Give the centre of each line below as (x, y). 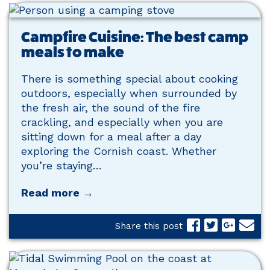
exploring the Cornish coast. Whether (119, 151)
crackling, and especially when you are (122, 122)
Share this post (149, 226)
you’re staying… (61, 165)
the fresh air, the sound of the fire (111, 107)
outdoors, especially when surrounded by (129, 93)
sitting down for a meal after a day (111, 136)
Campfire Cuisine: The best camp (135, 37)
